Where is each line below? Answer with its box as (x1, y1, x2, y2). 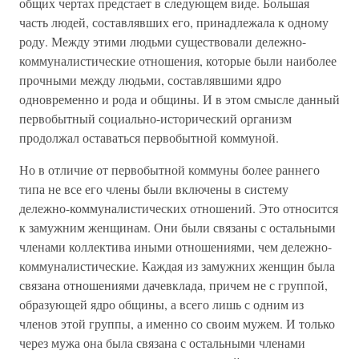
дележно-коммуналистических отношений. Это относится (19, 200, 338, 216)
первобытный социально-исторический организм (19, 110, 292, 127)
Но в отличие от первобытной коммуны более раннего (19, 161, 320, 178)
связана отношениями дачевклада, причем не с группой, (19, 276, 328, 293)
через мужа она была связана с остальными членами (19, 334, 305, 351)
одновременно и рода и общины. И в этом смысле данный (19, 91, 340, 107)
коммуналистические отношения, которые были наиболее (19, 52, 337, 69)
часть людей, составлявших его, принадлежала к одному (19, 14, 329, 30)
